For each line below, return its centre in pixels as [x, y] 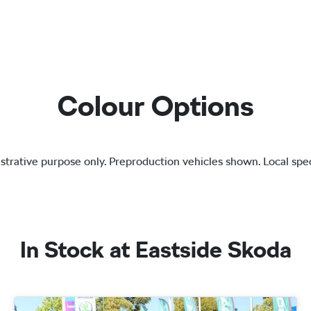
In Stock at [77, 249]
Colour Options [155, 106]
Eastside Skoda [213, 249]
